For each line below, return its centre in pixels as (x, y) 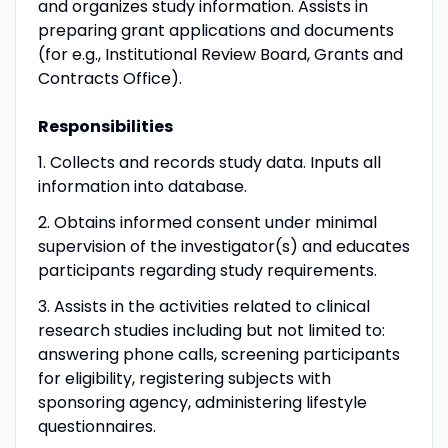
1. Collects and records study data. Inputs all (209, 162)
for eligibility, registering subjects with (184, 378)
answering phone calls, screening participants (218, 354)
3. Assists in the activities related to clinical (203, 306)
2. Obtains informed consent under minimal (207, 222)
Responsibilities (105, 126)
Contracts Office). (109, 78)
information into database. (142, 186)
